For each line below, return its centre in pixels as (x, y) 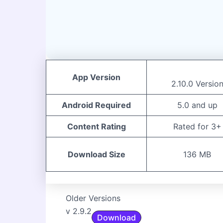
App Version (96, 77)
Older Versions (93, 198)
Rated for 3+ (197, 126)
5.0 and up (197, 105)
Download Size (96, 154)
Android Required (96, 105)
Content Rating (96, 126)
